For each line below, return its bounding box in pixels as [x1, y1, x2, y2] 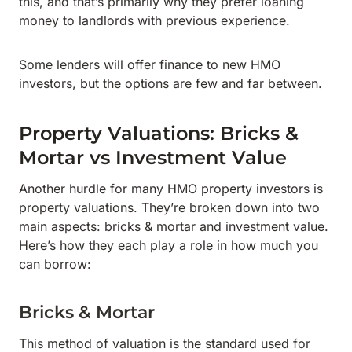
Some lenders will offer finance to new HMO [19, 57, 280, 72]
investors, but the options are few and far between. [19, 75, 326, 91]
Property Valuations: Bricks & [19, 122, 299, 145]
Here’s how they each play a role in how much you [19, 237, 318, 253]
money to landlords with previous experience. [19, 13, 290, 28]
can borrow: [19, 256, 91, 272]
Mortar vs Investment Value [19, 146, 287, 169]
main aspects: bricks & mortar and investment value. [19, 218, 328, 234]
